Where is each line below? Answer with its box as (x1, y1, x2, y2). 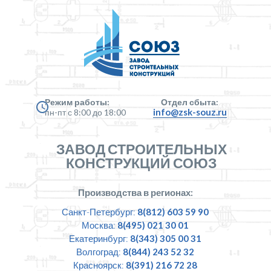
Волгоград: (76, 246, 123, 257)
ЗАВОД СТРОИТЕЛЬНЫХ (56, 140, 227, 157)
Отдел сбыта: (161, 97, 219, 107)
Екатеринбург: (69, 233, 131, 244)
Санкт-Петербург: (62, 206, 138, 217)
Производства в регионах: (77, 187, 193, 198)
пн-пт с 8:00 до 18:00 (44, 107, 126, 117)
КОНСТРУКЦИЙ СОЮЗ (66, 154, 217, 171)
